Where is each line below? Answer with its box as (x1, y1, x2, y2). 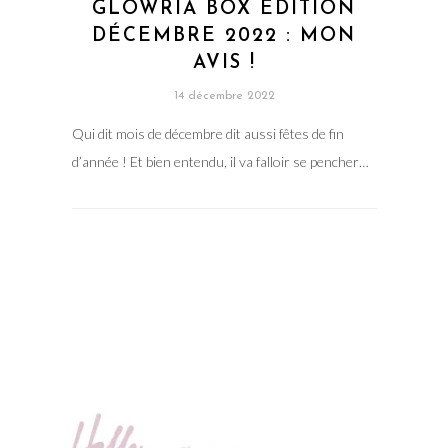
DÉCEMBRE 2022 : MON (92, 27, 356, 47)
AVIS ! (192, 54, 256, 74)
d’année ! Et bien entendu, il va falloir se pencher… (71, 153, 369, 171)
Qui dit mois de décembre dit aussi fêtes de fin (71, 125, 344, 143)
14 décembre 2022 (173, 90, 275, 103)
